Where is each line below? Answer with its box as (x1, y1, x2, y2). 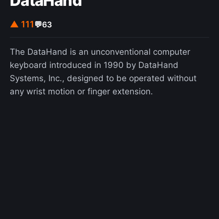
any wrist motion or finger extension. (10, 87, 153, 97)
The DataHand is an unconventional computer (10, 47, 190, 57)
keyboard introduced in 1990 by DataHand (10, 60, 178, 70)
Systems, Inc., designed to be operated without (10, 73, 197, 84)
